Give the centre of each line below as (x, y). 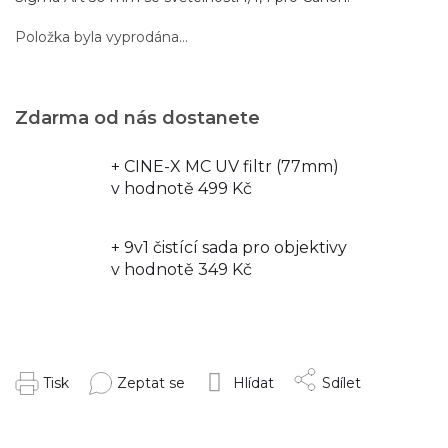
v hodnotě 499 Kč (181, 188)
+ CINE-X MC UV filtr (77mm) (225, 166)
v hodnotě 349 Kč (181, 269)
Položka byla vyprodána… (101, 36)
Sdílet (341, 383)
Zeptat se (151, 383)
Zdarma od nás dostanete (137, 117)
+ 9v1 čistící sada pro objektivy (229, 247)
